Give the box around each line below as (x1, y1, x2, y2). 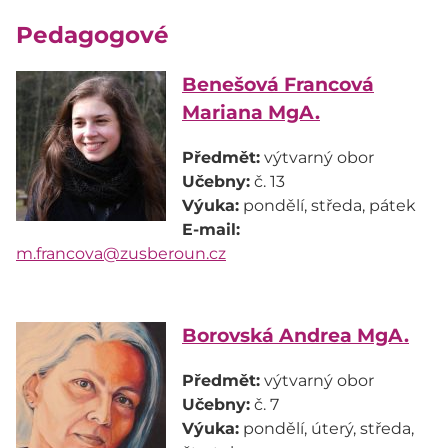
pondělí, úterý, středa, (239, 418, 414, 438)
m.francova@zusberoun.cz (16, 243, 226, 263)
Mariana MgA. (182, 101, 320, 125)
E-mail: (182, 219, 240, 239)
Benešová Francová (182, 73, 374, 97)
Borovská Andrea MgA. (182, 323, 409, 347)
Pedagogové (16, 20, 169, 49)
